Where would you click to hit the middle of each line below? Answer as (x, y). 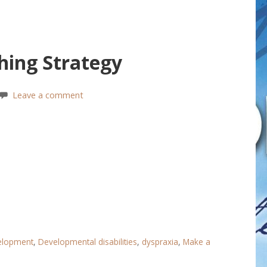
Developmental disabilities (87, 241)
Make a (196, 241)
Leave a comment (48, 95)
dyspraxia (160, 241)
